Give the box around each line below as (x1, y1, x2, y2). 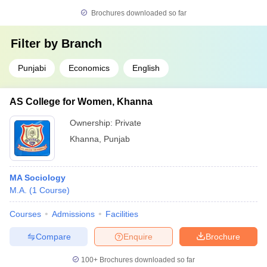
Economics (69, 63, 110, 73)
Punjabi (18, 63, 46, 73)
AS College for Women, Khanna (10, 97, 153, 107)
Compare (35, 231, 71, 241)
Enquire (123, 231, 153, 241)
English (132, 63, 160, 73)
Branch (61, 37, 102, 50)
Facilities (105, 209, 138, 219)
